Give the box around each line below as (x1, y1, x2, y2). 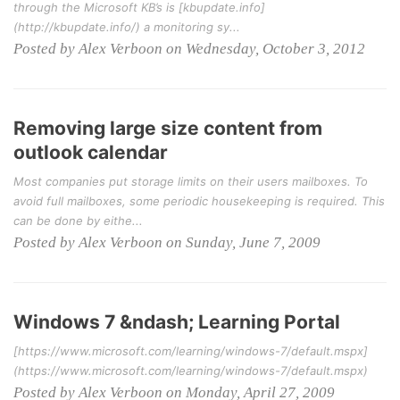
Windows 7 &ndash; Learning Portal (13, 311, 340, 333)
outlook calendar (13, 141, 168, 163)
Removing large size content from (13, 117, 322, 139)
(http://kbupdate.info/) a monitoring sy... (13, 20, 240, 34)
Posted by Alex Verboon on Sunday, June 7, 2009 (13, 234, 321, 251)
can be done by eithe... (13, 213, 143, 228)
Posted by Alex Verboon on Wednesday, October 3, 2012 (13, 40, 365, 57)
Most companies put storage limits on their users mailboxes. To (13, 174, 368, 188)
